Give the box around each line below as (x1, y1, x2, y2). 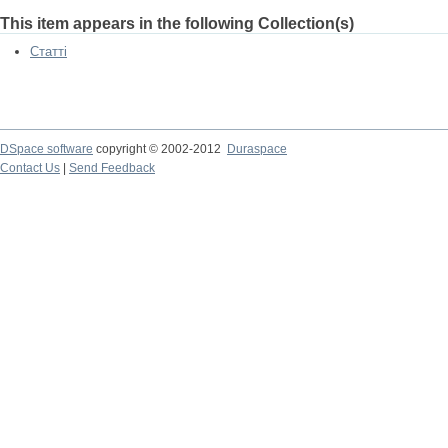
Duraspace (227, 142, 287, 156)
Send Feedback (69, 161, 155, 175)
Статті (30, 44, 67, 59)
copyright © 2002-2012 (93, 142, 227, 156)
